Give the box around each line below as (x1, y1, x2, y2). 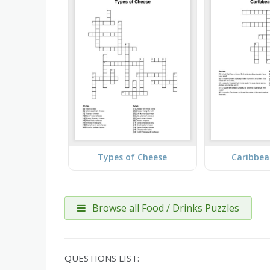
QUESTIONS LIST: (64, 251, 139, 264)
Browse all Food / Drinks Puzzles (90, 201, 239, 215)
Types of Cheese (98, 151, 168, 163)
